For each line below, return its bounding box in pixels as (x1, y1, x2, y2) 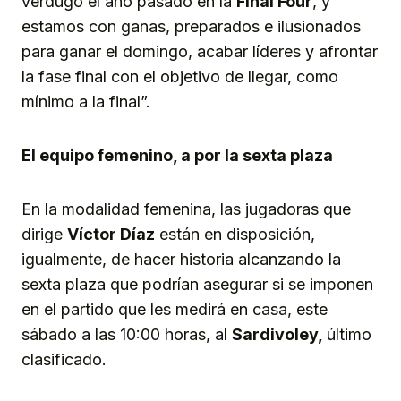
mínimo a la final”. (21, 91, 150, 111)
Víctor (67, 224, 120, 243)
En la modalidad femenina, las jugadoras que (21, 199, 351, 218)
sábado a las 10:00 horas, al (21, 324, 232, 344)
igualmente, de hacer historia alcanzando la (21, 249, 341, 269)
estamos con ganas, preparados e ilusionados (21, 16, 361, 36)
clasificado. (21, 349, 107, 369)
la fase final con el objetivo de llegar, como (21, 66, 338, 86)
